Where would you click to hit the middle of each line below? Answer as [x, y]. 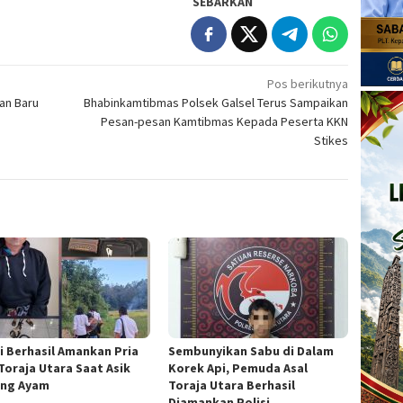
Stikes [331, 140]
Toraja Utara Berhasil [232, 385]
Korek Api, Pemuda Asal [238, 367]
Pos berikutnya [308, 83]
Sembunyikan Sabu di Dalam [251, 350]
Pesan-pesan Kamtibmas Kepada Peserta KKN [225, 121]
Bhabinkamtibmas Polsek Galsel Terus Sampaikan [216, 102]
